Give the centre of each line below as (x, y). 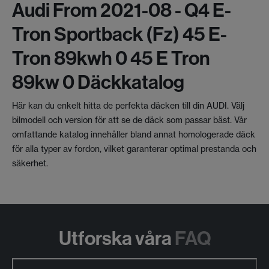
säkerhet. (30, 163)
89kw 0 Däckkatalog (98, 81)
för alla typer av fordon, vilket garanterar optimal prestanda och (134, 149)
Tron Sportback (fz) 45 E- (119, 33)
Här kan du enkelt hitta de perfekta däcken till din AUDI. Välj (128, 105)
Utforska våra (115, 237)
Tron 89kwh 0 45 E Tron (111, 57)
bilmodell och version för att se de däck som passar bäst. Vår (129, 120)
